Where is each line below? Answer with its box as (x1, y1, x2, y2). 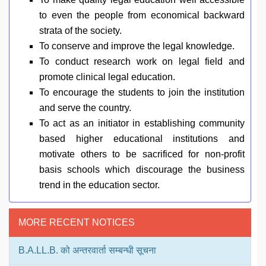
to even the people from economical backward (39, 10, 245, 21)
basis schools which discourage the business (39, 164, 245, 175)
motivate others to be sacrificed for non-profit (39, 149, 245, 160)
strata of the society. (39, 26, 122, 36)
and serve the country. (39, 103, 131, 113)
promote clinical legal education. (39, 72, 175, 83)
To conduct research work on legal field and (39, 56, 245, 67)
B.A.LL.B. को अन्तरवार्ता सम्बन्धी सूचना (18, 245, 156, 256)
